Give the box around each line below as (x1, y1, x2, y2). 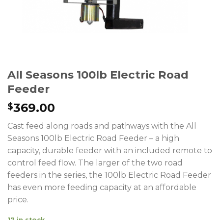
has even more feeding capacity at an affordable (7, 182, 196, 192)
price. (7, 194, 28, 204)
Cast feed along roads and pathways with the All (7, 121, 196, 131)
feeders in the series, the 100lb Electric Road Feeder (7, 170, 211, 180)
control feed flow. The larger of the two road (7, 158, 183, 167)
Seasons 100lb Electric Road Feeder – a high (7, 133, 179, 143)
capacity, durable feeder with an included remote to (7, 145, 212, 155)
